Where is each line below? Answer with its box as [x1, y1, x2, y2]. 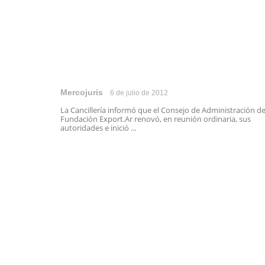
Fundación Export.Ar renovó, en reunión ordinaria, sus [60, 114, 251, 124]
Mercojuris [60, 88, 103, 97]
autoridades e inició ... [60, 122, 136, 133]
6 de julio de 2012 [110, 89, 168, 97]
